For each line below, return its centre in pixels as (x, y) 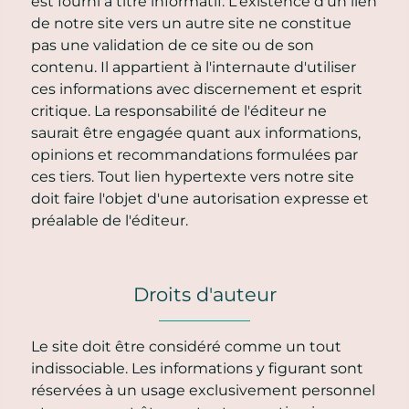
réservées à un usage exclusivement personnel (203, 390)
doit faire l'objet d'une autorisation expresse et (200, 198)
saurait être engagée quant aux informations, (196, 132)
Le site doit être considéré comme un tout (186, 346)
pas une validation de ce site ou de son (173, 45)
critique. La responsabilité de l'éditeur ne (179, 110)
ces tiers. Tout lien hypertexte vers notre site (193, 176)
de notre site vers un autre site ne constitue (191, 23)
